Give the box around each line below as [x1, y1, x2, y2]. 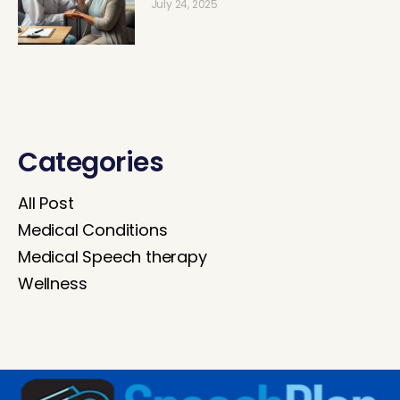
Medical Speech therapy [18, 246, 207, 269]
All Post [18, 192, 74, 215]
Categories [18, 144, 163, 182]
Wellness [18, 272, 87, 296]
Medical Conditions [18, 219, 168, 242]
